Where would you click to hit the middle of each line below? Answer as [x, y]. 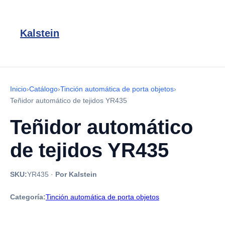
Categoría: [28, 197]
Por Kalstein [76, 174]
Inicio [18, 89]
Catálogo [43, 89]
